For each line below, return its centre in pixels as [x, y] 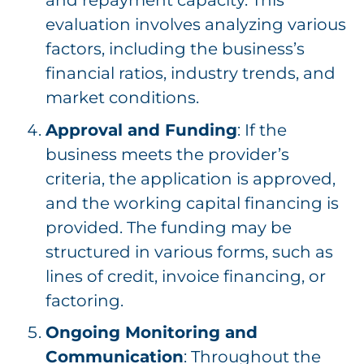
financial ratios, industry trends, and [191, 74]
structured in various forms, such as [189, 251]
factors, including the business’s [175, 49]
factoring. [84, 300]
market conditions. [122, 98]
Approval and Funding [141, 130]
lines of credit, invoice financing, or [186, 276]
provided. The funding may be [169, 227]
